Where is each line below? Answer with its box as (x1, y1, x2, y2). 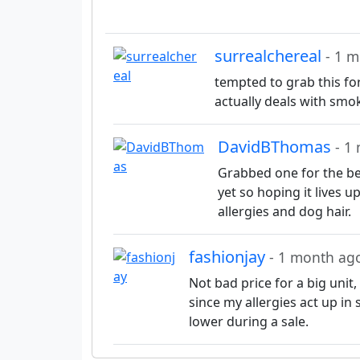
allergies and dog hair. (218, 202, 351, 221)
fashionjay (189, 246, 269, 268)
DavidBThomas (218, 136, 335, 158)
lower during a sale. (189, 313, 309, 331)
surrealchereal (215, 45, 325, 67)
